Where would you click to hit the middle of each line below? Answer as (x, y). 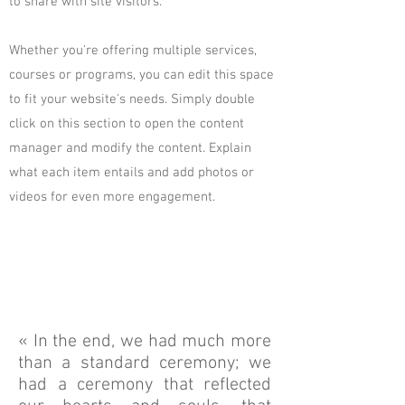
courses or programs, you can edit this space (141, 75)
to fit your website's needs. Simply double (132, 99)
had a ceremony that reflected (145, 385)
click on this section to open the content (127, 124)
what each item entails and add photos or (132, 173)
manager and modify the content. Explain (130, 148)
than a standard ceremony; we (145, 363)
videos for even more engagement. (112, 197)
